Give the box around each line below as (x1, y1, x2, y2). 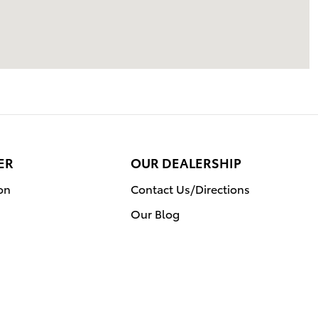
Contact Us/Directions (131, 180, 250, 197)
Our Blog (131, 205, 180, 221)
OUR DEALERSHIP (131, 153, 241, 171)
